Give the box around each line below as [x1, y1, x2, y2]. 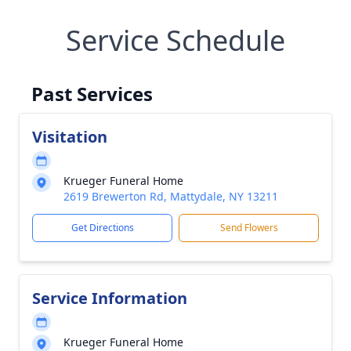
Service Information [32, 288, 187, 309]
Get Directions [71, 221, 134, 234]
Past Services [31, 81, 153, 107]
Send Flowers [219, 221, 278, 234]
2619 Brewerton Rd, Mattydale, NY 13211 [63, 189, 278, 204]
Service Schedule [66, 21, 285, 60]
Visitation [32, 126, 107, 147]
